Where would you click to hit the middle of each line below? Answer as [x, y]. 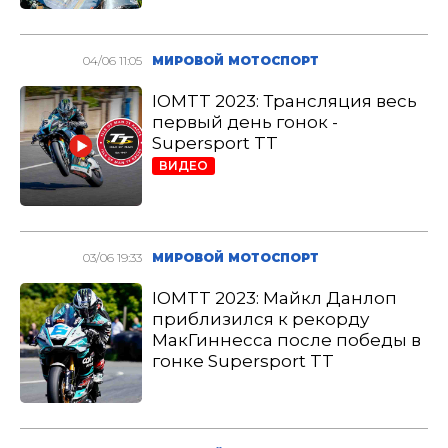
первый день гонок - [245, 122]
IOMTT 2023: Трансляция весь [285, 101]
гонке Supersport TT [243, 361]
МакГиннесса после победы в [287, 340]
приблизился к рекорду [261, 319]
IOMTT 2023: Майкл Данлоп [275, 298]
